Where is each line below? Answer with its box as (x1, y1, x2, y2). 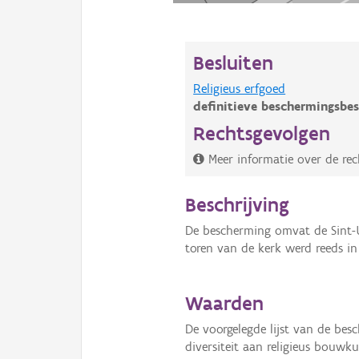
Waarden (185, 291, 264, 315)
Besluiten (193, 50, 274, 75)
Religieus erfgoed (193, 80, 286, 96)
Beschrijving (185, 192, 290, 216)
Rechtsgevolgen (193, 120, 331, 145)
